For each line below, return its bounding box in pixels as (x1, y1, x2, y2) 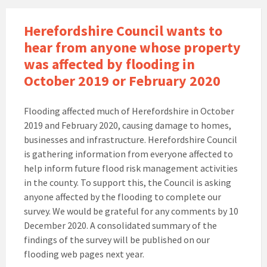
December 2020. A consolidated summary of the (24, 219, 217, 232)
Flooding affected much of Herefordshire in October (24, 105, 234, 117)
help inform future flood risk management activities (24, 162, 238, 175)
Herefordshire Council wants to (24, 21, 222, 41)
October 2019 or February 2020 (24, 72, 221, 91)
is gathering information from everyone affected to (24, 148, 233, 160)
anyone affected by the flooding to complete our (24, 191, 221, 203)
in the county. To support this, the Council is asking (24, 176, 231, 189)
